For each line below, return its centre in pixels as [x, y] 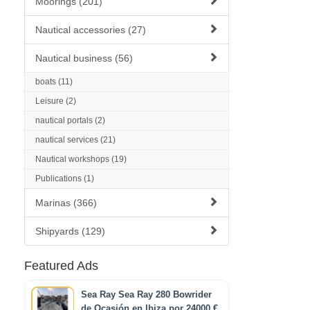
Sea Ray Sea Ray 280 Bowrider [146, 295]
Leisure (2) [56, 101]
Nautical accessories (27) [91, 30]
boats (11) [54, 82]
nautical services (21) [75, 140]
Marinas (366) [66, 203]
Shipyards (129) [70, 231]
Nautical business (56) [84, 58]
